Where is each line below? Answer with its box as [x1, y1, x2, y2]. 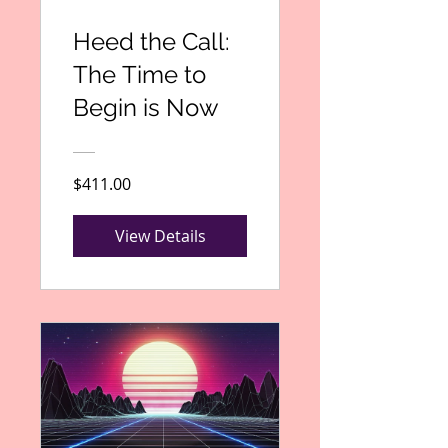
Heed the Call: [73, 26, 230, 56]
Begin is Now [73, 92, 219, 122]
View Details [114, 224, 206, 247]
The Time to [73, 59, 206, 89]
